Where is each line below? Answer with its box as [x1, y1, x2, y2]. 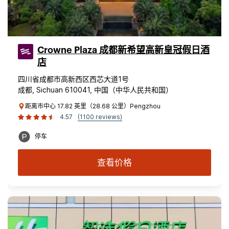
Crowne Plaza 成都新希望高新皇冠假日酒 [37, 45, 210, 55]
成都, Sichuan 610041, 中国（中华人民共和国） [18, 85, 173, 94]
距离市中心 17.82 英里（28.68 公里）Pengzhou [25, 102, 161, 110]
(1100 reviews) [78, 113, 122, 121]
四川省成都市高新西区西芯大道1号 [18, 75, 129, 83]
